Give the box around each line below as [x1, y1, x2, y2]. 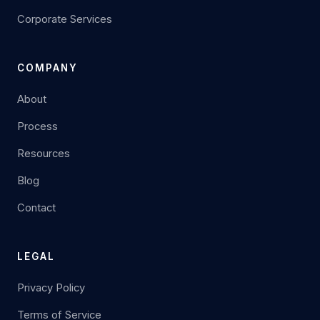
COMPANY [17, 62, 78, 74]
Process [17, 120, 58, 133]
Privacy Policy [17, 281, 85, 294]
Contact [17, 201, 56, 214]
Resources [17, 147, 70, 160]
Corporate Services [17, 13, 112, 26]
